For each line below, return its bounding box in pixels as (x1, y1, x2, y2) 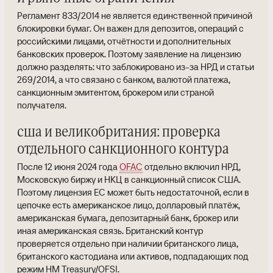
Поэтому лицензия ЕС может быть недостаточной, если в (17, 186, 249, 198)
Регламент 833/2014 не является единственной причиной (17, 10, 252, 21)
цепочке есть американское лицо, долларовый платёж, (17, 199, 240, 211)
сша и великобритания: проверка (17, 126, 221, 139)
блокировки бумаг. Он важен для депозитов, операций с (17, 23, 244, 34)
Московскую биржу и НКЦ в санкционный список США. (17, 174, 241, 185)
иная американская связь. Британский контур (17, 225, 203, 236)
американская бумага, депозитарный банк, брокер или (17, 212, 238, 224)
